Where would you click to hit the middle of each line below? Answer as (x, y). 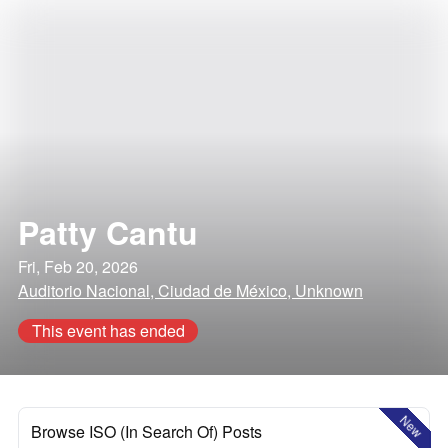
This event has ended (108, 330)
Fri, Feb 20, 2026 (78, 266)
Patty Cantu (108, 232)
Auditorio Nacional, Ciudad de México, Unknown (190, 290)
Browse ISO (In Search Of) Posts (146, 431)
